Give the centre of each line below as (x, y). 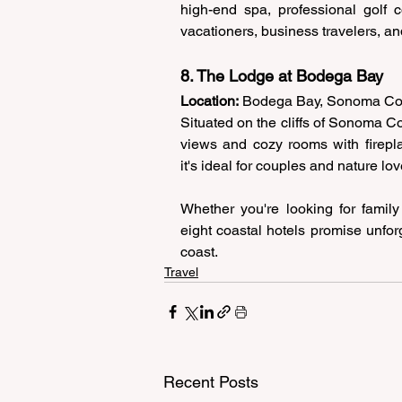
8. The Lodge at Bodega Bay (284, 75)
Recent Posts (211, 381)
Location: (210, 100)
